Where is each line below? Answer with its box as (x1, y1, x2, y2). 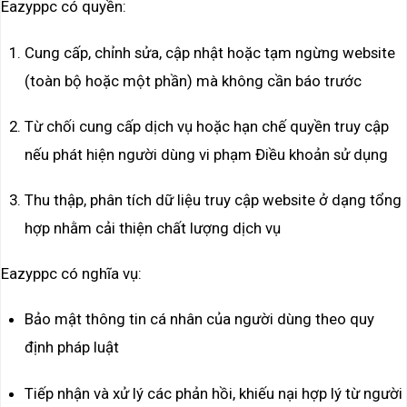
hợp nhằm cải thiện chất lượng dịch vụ (24, 219, 281, 238)
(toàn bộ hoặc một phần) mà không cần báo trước (24, 71, 362, 90)
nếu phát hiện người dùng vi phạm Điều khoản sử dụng (24, 144, 388, 164)
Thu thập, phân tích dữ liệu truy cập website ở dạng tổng (24, 191, 402, 210)
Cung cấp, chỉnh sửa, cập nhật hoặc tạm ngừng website (24, 43, 395, 62)
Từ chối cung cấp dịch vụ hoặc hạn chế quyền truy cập (24, 116, 389, 135)
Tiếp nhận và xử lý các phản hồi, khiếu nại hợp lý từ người (24, 383, 402, 402)
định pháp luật (24, 338, 119, 357)
